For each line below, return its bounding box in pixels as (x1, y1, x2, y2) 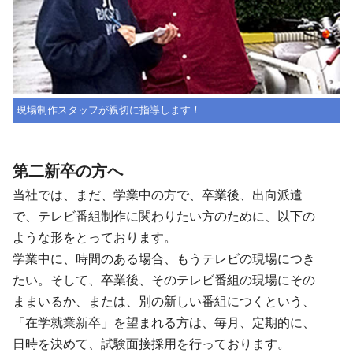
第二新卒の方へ (13, 162, 123, 181)
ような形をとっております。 (13, 230, 176, 246)
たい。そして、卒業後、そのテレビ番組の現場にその (13, 273, 315, 288)
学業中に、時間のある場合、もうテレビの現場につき (13, 251, 315, 267)
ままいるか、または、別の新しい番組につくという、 (13, 294, 315, 310)
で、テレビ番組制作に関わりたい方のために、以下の (13, 209, 315, 225)
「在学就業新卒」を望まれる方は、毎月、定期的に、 (13, 315, 315, 331)
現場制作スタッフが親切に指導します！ (17, 104, 201, 117)
